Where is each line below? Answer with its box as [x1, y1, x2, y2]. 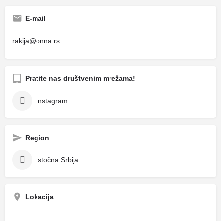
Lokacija [25, 192, 54, 201]
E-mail [25, 14, 46, 22]
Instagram [36, 96, 68, 105]
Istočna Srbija [36, 155, 78, 164]
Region [25, 133, 49, 142]
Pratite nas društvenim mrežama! [25, 74, 135, 82]
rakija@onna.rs [12, 37, 60, 45]
